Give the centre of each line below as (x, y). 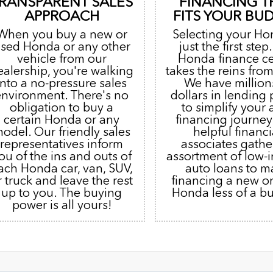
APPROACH (62, 16)
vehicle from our (62, 59)
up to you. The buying (62, 193)
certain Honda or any (62, 120)
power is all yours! (62, 205)
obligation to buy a (62, 108)
